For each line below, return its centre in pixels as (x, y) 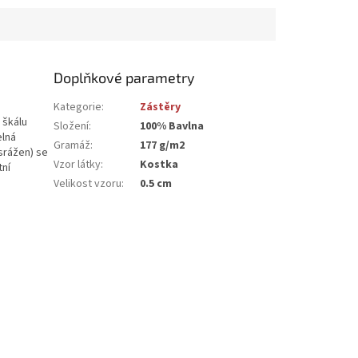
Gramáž (72, 145)
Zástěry (161, 107)
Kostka (159, 164)
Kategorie (78, 107)
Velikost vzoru (88, 183)
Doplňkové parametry (125, 77)
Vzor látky (78, 164)
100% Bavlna (172, 126)
